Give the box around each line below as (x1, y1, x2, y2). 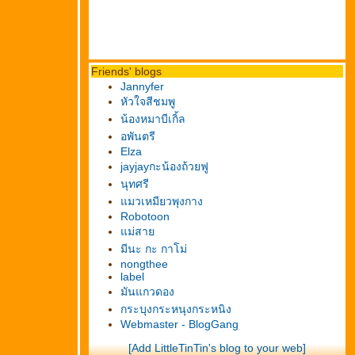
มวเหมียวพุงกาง (120, 195, 203, 208)
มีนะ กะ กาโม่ (120, 242, 187, 255)
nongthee (120, 258, 168, 270)
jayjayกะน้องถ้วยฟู (120, 160, 208, 173)
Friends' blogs (91, 65, 162, 78)
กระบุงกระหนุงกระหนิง (120, 303, 231, 315)
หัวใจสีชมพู (120, 95, 175, 108)
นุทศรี (120, 177, 149, 190)
